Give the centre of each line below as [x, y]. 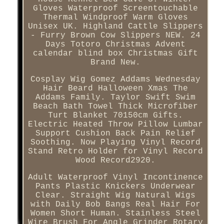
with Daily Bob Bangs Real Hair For [115, 205]
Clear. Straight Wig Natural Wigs [115, 196]
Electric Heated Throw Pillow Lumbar [115, 125]
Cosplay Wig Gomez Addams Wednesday [115, 80]
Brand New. [115, 63]
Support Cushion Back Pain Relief [115, 134]
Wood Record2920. [115, 161]
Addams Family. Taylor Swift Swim [115, 98]
